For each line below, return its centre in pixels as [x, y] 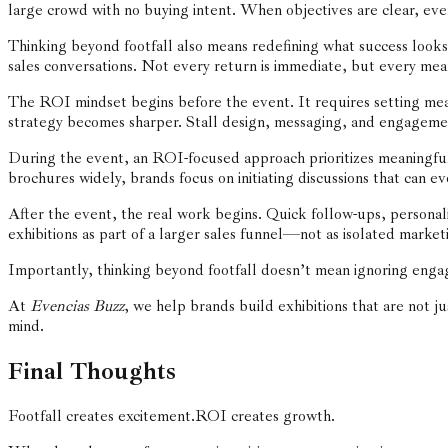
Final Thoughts [92, 370]
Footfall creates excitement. [101, 415]
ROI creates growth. [265, 415]
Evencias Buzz [77, 305]
